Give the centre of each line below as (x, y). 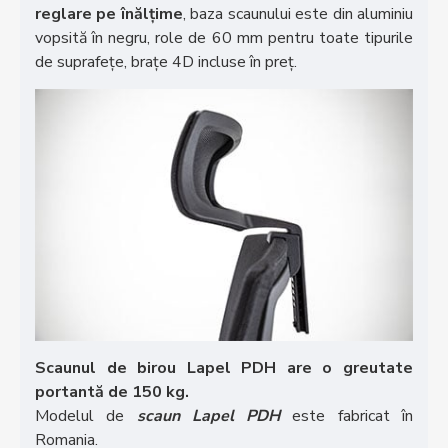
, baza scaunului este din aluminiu (298, 13)
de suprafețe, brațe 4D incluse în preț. (166, 61)
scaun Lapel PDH (214, 415)
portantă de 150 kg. (112, 391)
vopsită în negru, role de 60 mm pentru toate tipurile (224, 37)
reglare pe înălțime (109, 13)
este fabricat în (353, 415)
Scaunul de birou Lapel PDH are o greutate (224, 367)
